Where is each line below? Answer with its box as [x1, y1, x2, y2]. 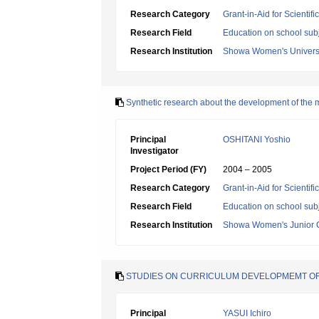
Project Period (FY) [130, 164, 206, 174]
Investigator [130, 146, 179, 156]
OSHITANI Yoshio [223, 135, 291, 145]
